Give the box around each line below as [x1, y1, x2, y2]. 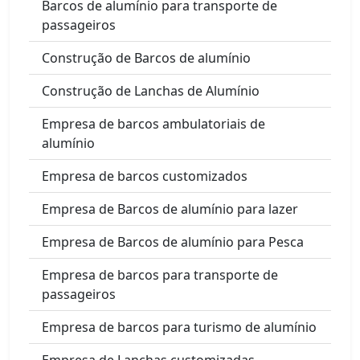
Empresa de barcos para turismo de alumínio [42, 317, 317, 336]
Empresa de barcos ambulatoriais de [42, 114, 265, 133]
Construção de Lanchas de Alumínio [42, 81, 260, 100]
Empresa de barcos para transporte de [42, 265, 278, 284]
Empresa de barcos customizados [42, 166, 247, 185]
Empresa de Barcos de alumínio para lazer [42, 199, 298, 218]
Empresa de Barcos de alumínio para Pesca [42, 232, 304, 251]
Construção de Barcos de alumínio [42, 48, 251, 67]
